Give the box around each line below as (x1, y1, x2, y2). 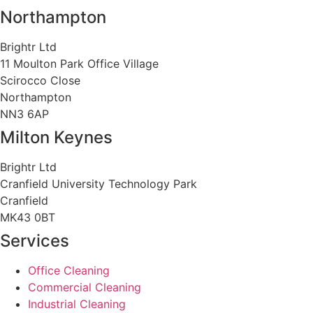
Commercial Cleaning (28, 280, 141, 295)
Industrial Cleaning (28, 297, 126, 312)
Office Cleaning (28, 263, 110, 278)
